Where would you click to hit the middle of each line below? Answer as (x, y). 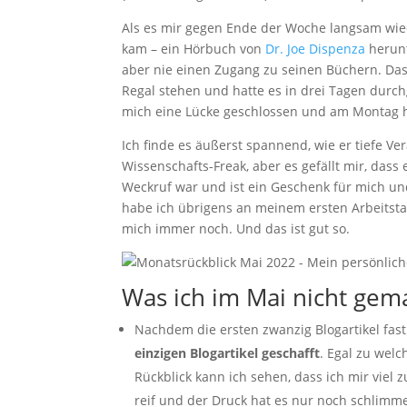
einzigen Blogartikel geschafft (228, 353)
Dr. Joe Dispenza (316, 49)
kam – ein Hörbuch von (194, 49)
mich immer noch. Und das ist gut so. (236, 228)
